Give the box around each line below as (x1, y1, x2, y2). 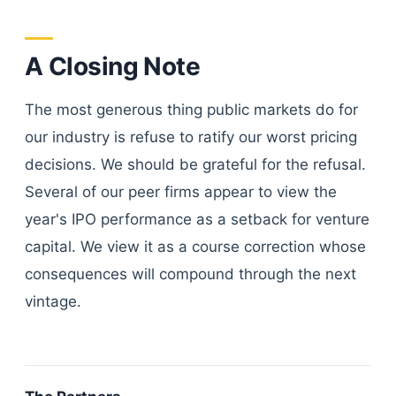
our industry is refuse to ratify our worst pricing (25, 128, 357, 146)
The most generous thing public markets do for (25, 101, 358, 118)
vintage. (25, 293, 81, 310)
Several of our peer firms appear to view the (25, 183, 337, 201)
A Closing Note (25, 51, 201, 81)
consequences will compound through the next (25, 265, 356, 283)
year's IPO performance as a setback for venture (25, 210, 369, 228)
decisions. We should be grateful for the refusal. (25, 156, 366, 173)
